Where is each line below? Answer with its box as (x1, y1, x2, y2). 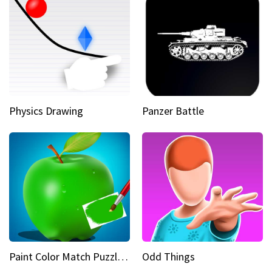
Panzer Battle (142, 104, 204, 118)
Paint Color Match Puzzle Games (117, 250, 128, 263)
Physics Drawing (9, 104, 83, 118)
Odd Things (142, 250, 195, 263)
